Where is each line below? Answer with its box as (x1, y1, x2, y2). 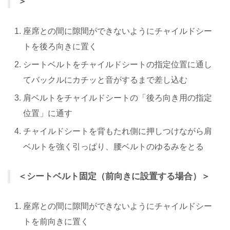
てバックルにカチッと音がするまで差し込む (23, 75, 187, 84)
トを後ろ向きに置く (23, 42, 97, 51)
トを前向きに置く (23, 217, 89, 226)
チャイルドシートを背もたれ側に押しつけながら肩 (23, 126, 212, 136)
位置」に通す (23, 108, 72, 118)
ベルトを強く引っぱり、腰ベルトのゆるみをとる (23, 142, 204, 151)
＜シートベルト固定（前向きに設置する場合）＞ (18, 171, 210, 181)
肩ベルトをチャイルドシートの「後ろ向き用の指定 (23, 93, 212, 102)
